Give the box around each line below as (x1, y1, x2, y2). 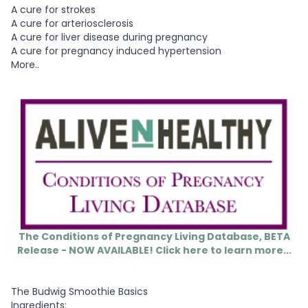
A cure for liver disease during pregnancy (11, 30, 208, 44)
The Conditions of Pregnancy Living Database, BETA (18, 230, 290, 244)
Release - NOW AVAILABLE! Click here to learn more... (16, 243, 291, 258)
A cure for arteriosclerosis (11, 16, 133, 30)
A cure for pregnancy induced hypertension (11, 43, 221, 58)
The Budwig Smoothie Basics (11, 285, 148, 299)
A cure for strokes (11, 2, 96, 16)
